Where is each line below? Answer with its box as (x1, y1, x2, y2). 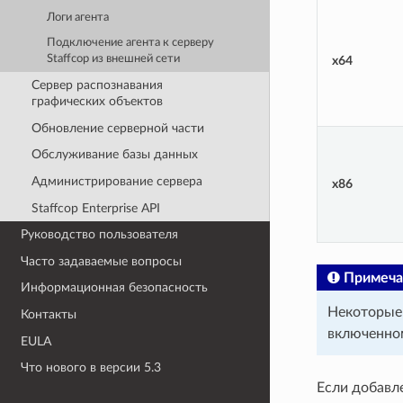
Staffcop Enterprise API (31, 201, 160, 215)
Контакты (21, 308, 77, 322)
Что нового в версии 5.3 (21, 361, 162, 375)
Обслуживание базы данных (31, 148, 198, 162)
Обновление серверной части (31, 121, 204, 135)
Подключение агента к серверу (47, 37, 215, 49)
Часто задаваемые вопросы (21, 254, 183, 268)
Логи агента (47, 11, 110, 23)
